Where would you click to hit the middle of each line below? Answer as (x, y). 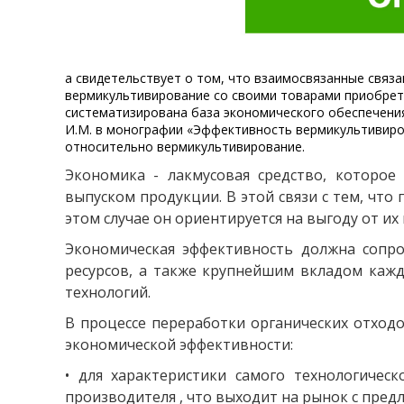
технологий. (108, 292)
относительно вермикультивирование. (185, 146)
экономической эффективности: (179, 344)
